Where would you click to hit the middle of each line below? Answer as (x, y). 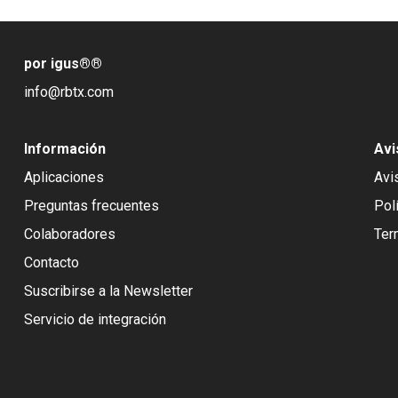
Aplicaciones (64, 177)
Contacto (51, 263)
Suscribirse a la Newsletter (108, 291)
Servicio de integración (95, 319)
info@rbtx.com (68, 92)
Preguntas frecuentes (91, 206)
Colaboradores (69, 234)
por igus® (57, 64)
